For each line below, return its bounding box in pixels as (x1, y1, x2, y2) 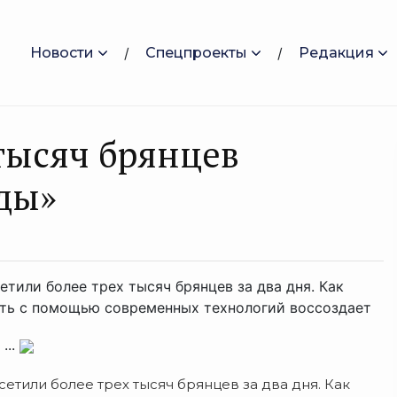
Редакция (299, 43, 374, 61)
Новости (30, 43, 94, 61)
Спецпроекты (145, 43, 247, 61)
